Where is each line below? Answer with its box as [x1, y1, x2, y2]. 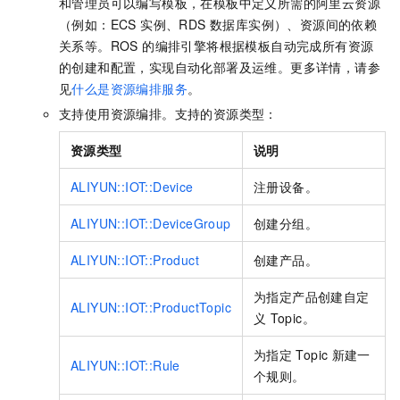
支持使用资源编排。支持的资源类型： [59, 104, 278, 123]
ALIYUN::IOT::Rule [71, 356, 180, 375]
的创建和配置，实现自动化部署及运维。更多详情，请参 [59, 58, 380, 77]
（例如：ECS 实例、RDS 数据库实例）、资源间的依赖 [59, 15, 378, 34]
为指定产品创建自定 [254, 287, 370, 306]
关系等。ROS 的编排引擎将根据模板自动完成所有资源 [59, 37, 374, 55]
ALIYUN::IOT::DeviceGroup [71, 214, 231, 233]
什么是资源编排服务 [71, 79, 188, 98]
